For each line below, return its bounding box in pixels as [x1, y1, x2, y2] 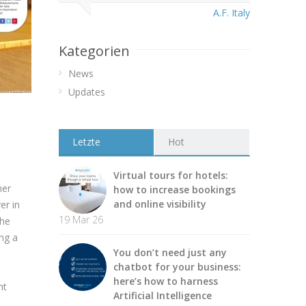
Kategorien [59, 42, 130, 60]
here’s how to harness [113, 275, 218, 288]
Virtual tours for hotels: [113, 169, 228, 182]
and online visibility [113, 197, 206, 210]
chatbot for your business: [113, 260, 241, 273]
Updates [68, 85, 105, 98]
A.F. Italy [213, 6, 250, 19]
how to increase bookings [113, 183, 236, 196]
